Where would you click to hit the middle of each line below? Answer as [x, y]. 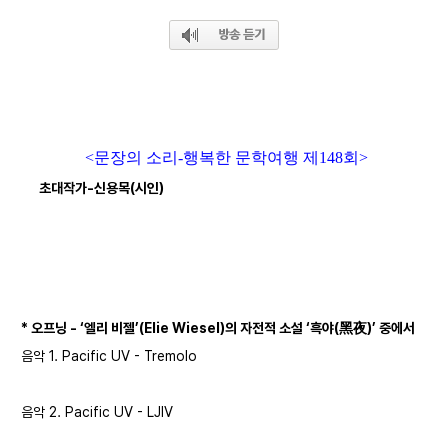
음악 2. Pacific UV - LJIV [97, 411]
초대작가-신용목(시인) [100, 187]
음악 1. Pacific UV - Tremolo [109, 355]
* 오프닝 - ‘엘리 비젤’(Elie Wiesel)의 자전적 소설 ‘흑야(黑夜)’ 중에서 [218, 327]
